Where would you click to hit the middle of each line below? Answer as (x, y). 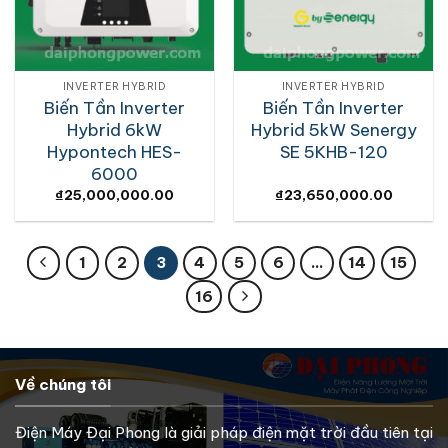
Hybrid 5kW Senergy (333, 129)
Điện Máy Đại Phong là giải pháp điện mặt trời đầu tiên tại (224, 433)
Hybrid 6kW (114, 129)
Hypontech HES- (114, 151)
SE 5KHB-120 (333, 151)
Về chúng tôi (63, 385)
